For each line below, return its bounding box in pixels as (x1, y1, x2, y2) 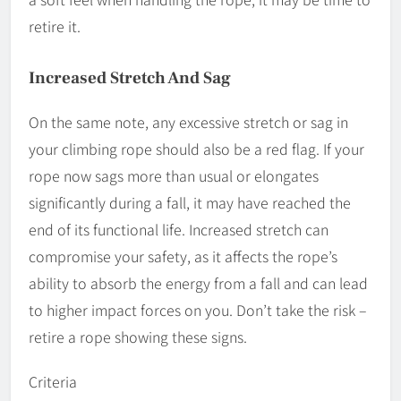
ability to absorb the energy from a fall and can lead (29, 272, 368, 294)
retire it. (29, 15, 81, 38)
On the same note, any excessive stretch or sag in (29, 111, 348, 133)
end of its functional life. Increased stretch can (29, 218, 328, 241)
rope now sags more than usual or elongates (29, 165, 319, 187)
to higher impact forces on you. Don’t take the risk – (29, 299, 367, 321)
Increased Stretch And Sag (29, 67, 231, 90)
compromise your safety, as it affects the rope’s (29, 245, 337, 268)
